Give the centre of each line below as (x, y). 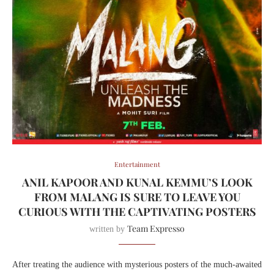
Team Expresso (156, 228)
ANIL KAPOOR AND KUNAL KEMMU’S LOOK (137, 182)
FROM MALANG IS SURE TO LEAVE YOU (137, 197)
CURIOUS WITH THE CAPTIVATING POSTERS (137, 211)
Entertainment (137, 164)
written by (108, 229)
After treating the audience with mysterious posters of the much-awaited (137, 264)
